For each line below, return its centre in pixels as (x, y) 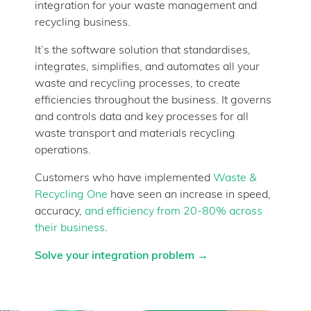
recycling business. (83, 23)
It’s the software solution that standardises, (143, 50)
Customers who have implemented (124, 178)
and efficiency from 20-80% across (174, 211)
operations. (63, 150)
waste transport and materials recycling (135, 134)
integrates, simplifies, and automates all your (147, 67)
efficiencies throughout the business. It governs (153, 100)
